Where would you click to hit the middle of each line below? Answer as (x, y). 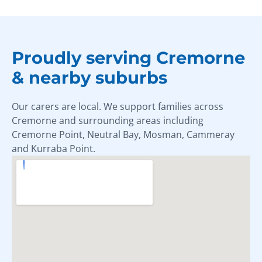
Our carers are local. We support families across (118, 106)
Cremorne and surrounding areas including (108, 120)
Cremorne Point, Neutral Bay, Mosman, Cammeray (123, 134)
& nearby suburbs (89, 77)
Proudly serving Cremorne (128, 57)
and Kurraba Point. (54, 148)
